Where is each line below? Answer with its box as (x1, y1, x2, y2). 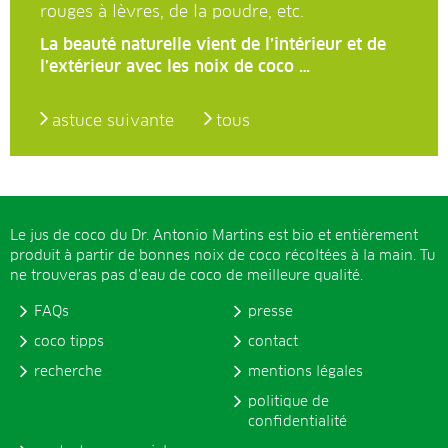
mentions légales (248, 365, 363, 379)
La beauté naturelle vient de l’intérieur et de (40, 37, 386, 53)
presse (248, 305, 293, 319)
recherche (34, 365, 102, 379)
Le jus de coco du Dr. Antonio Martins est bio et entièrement (10, 229, 418, 243)
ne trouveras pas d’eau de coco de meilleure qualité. (10, 269, 363, 283)
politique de (248, 395, 329, 409)
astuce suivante (52, 113, 174, 129)
